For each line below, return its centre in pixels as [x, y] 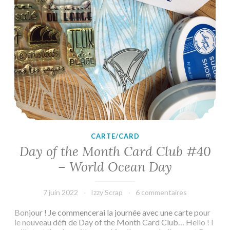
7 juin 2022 [61, 192]
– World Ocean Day [115, 167]
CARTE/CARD [115, 136]
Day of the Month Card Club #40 [115, 151]
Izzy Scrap [107, 192]
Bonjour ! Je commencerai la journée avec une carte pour [112, 212]
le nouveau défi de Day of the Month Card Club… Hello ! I [114, 222]
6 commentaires [161, 192]
